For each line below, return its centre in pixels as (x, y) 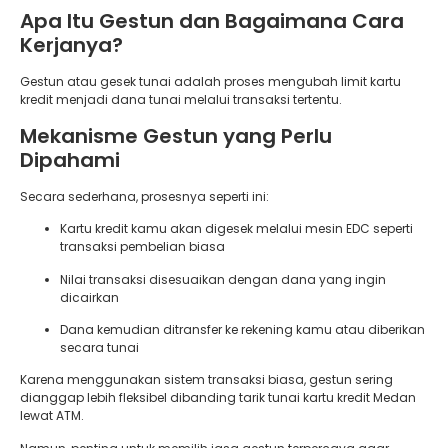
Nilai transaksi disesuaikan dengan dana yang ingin (223, 279)
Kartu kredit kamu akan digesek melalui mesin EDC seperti (236, 229)
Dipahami (70, 159)
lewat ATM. (52, 416)
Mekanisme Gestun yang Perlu (176, 135)
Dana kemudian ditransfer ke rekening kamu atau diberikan (242, 329)
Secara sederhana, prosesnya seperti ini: (144, 196)
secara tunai (99, 347)
